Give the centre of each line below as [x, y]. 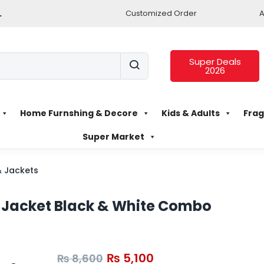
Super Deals [215, 62]
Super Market [113, 136]
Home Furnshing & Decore [79, 113]
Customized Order [161, 13]
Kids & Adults [190, 113]
